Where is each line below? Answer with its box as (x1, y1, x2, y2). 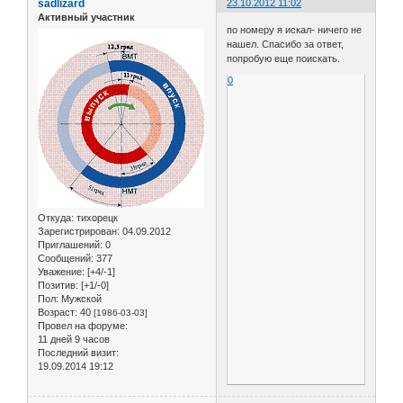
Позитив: (38, 279, 78, 291)
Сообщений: (38, 252, 94, 264)
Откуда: (38, 211, 74, 223)
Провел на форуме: (38, 319, 128, 331)
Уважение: (38, 265, 85, 277)
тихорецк (74, 211, 118, 223)
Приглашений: (38, 238, 103, 250)
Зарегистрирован (38, 225, 117, 237)
